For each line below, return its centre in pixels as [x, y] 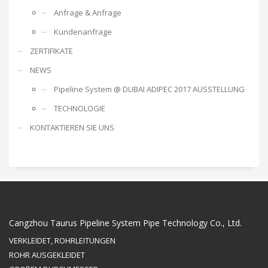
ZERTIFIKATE [51, 51]
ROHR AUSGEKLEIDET [47, 255]
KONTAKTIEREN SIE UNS [72, 127]
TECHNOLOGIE [80, 108]
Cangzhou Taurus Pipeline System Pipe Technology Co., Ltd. [125, 223]
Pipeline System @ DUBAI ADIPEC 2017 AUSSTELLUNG [149, 89]
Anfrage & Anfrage [88, 12]
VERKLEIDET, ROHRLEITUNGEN [62, 240]
